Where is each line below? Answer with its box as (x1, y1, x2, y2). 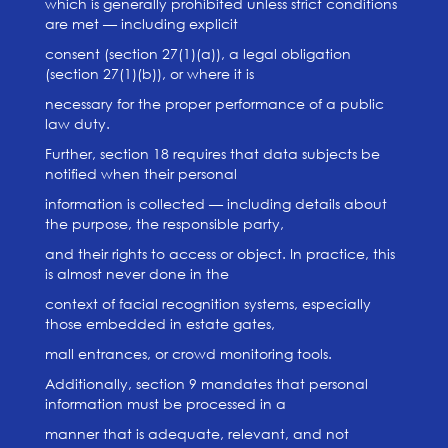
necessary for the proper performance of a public (44, 94, 384, 113)
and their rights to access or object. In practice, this (44, 244, 395, 263)
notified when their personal (44, 164, 237, 183)
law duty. (44, 114, 110, 133)
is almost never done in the (44, 264, 229, 283)
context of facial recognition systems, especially (44, 294, 371, 313)
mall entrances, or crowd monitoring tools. (44, 344, 332, 363)
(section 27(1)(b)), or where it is (44, 64, 254, 83)
